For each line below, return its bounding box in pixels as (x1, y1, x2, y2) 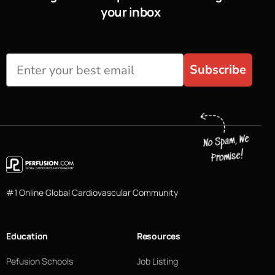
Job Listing (136, 255, 178, 267)
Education (6, 230, 48, 242)
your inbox (101, 3, 161, 20)
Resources (136, 230, 180, 242)
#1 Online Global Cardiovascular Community (6, 186, 178, 198)
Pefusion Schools (6, 255, 73, 267)
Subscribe (189, 61, 246, 79)
